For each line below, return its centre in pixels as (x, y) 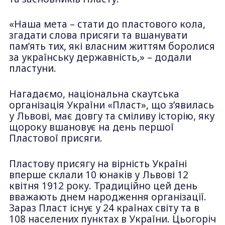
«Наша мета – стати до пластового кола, (107, 24)
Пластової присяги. (55, 138)
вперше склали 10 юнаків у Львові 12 (98, 175)
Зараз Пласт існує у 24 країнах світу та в (104, 208)
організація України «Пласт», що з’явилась (111, 105)
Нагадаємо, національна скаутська (94, 94)
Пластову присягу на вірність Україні (98, 163)
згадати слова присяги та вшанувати (98, 35)
